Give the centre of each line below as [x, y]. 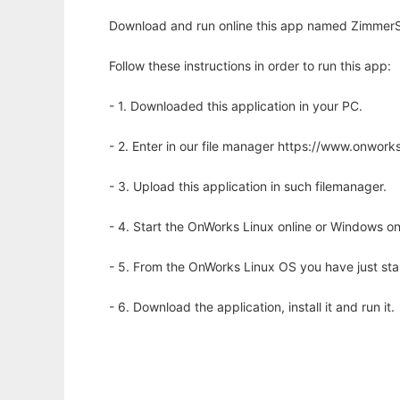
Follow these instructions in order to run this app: [250, 66]
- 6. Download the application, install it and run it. [252, 307]
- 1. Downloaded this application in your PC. [236, 106]
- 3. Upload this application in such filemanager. [248, 186]
